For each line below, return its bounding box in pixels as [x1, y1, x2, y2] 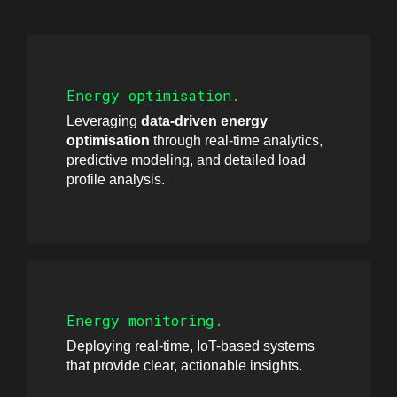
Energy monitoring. [66, 310, 223, 330]
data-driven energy [141, 113, 268, 128]
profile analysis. [66, 171, 165, 187]
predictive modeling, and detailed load [66, 152, 306, 167]
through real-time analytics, [150, 132, 323, 148]
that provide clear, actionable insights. [66, 357, 302, 373]
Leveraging [66, 113, 141, 128]
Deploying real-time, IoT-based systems [66, 338, 315, 354]
